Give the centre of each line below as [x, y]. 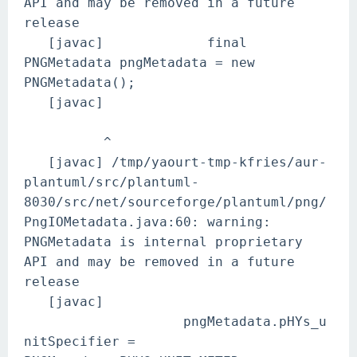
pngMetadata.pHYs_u [175, 322]
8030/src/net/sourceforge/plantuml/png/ [175, 202]
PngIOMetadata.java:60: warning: [147, 222]
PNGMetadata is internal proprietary [163, 242]
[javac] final [135, 43]
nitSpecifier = [80, 341]
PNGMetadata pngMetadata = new [139, 63]
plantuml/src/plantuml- [112, 182]
